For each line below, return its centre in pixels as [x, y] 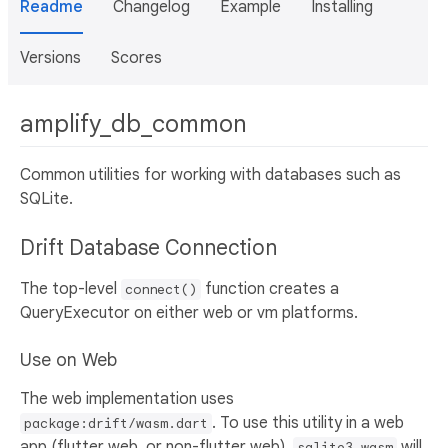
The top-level [70, 289]
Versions [50, 58]
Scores [136, 58]
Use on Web [68, 360]
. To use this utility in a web [308, 423]
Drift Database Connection [151, 248]
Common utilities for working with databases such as [210, 175]
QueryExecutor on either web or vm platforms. [189, 313]
